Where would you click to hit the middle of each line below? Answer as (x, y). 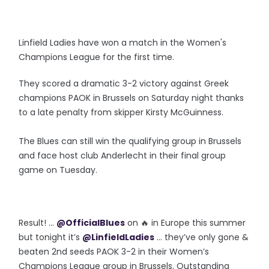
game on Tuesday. (58, 170)
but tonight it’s (51, 237)
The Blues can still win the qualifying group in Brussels (130, 141)
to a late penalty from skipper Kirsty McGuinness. (121, 112)
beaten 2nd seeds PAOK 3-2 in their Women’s (114, 251)
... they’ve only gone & (202, 237)
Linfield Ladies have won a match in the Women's (123, 42)
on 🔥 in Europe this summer (186, 222)
